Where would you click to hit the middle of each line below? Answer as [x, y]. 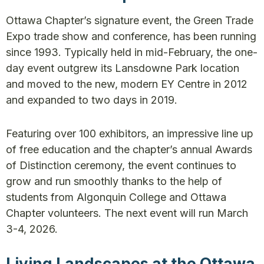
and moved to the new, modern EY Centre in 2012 [127, 84]
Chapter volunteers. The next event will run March [127, 213]
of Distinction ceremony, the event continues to [121, 165]
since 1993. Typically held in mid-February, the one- [132, 52]
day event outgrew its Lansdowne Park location [123, 68]
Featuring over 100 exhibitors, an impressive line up [130, 133]
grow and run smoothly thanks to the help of [114, 181]
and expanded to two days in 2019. [93, 100]
